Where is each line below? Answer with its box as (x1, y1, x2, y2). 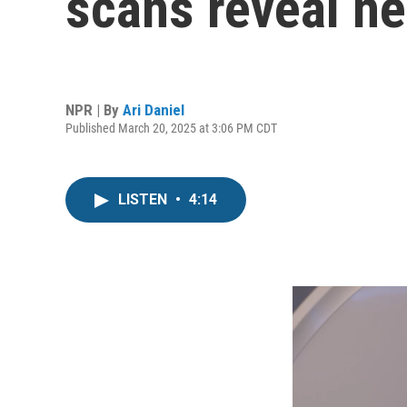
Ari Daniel (123, 100, 184, 119)
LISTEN (118, 191, 171, 208)
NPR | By (65, 100, 123, 119)
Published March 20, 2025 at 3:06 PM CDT (65, 120, 277, 135)
